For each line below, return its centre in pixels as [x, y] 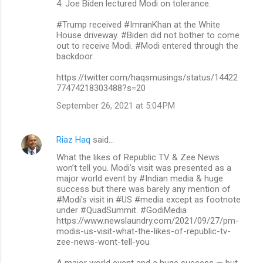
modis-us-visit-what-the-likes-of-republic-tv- [144, 231]
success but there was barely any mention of [144, 189]
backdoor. [75, 56]
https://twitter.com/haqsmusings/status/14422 [147, 77]
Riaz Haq [73, 139]
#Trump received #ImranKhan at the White [138, 24]
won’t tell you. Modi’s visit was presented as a [144, 168]
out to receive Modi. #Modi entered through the [147, 45]
